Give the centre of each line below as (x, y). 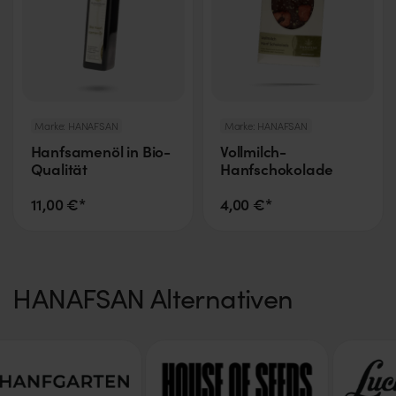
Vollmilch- (253, 151)
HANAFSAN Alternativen (153, 298)
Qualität (59, 168)
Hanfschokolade (277, 168)
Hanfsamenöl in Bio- (100, 151)
